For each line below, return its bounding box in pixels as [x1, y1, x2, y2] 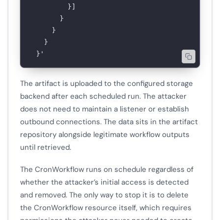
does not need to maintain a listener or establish [20, 104, 189, 114]
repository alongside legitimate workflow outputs [20, 129, 190, 139]
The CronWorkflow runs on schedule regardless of [20, 164, 193, 174]
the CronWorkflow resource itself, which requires [20, 202, 192, 213]
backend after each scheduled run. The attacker [20, 91, 187, 101]
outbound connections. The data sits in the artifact [20, 116, 198, 127]
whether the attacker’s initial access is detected [20, 177, 189, 187]
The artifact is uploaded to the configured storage [20, 78, 193, 88]
